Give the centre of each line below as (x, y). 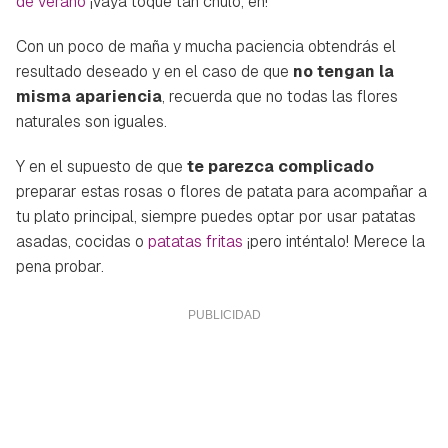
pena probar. (60, 266)
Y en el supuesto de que (99, 166)
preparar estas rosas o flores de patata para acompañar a (221, 191)
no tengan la (343, 71)
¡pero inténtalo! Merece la (334, 241)
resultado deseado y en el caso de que (154, 71)
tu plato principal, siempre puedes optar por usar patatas (216, 216)
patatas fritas (195, 241)
